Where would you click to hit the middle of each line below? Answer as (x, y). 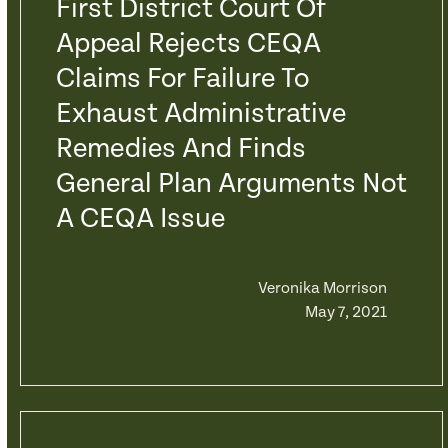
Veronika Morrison (322, 288)
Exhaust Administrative (200, 114)
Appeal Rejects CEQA (188, 44)
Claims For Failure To (182, 79)
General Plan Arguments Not (231, 184)
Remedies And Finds (180, 149)
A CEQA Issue (140, 219)
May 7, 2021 (345, 312)
